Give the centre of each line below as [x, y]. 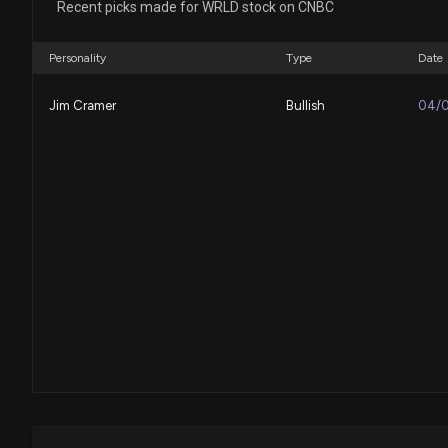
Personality [77, 57]
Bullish [305, 106]
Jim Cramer [82, 106]
